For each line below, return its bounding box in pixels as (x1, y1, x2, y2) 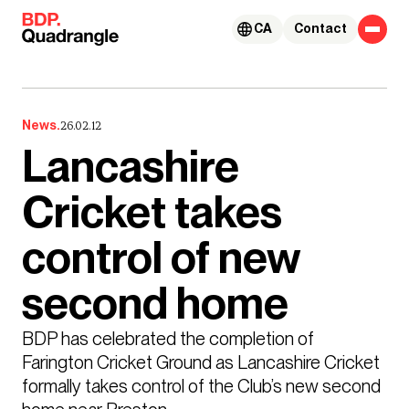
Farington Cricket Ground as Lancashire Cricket (22, 351, 380, 372)
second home (22, 277, 288, 330)
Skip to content (17, 13, 117, 28)
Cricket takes (22, 185, 282, 239)
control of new (22, 231, 299, 285)
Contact (294, 21, 347, 37)
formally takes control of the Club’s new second (22, 375, 381, 396)
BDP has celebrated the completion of (22, 328, 314, 349)
